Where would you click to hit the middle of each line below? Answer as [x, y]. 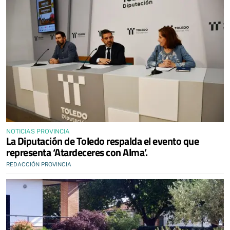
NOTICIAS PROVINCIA [38, 131]
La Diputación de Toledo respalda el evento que [102, 141]
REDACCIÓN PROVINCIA [39, 164]
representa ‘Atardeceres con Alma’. [77, 152]
